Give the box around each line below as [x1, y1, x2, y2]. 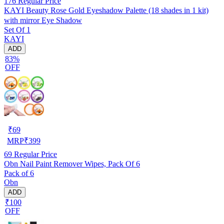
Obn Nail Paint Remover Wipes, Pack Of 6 [4, 159, 140, 168]
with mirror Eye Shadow [4, 15, 82, 24]
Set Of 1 [4, 25, 30, 34]
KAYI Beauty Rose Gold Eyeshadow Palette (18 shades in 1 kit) [4, 5, 208, 14]
